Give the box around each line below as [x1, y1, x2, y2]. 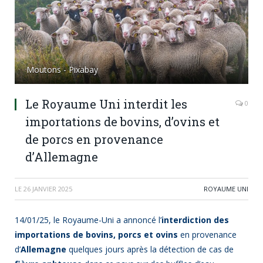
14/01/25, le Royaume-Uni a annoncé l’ [15, 214, 161, 226]
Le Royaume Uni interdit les [25, 96, 187, 112]
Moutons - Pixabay [26, 64, 98, 76]
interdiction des [161, 214, 229, 226]
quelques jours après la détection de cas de [66, 244, 234, 255]
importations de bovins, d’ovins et [25, 114, 220, 130]
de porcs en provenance [25, 131, 163, 147]
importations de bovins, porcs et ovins [15, 229, 178, 241]
